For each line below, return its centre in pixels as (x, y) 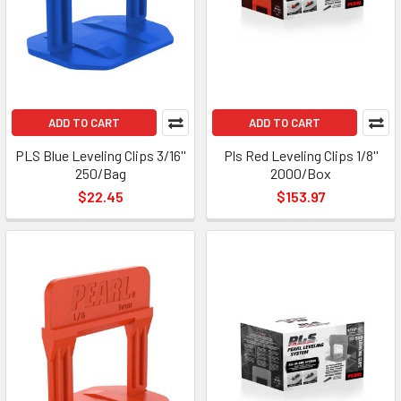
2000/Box (301, 173)
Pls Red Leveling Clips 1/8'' (301, 155)
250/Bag (100, 173)
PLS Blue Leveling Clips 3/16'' (100, 155)
